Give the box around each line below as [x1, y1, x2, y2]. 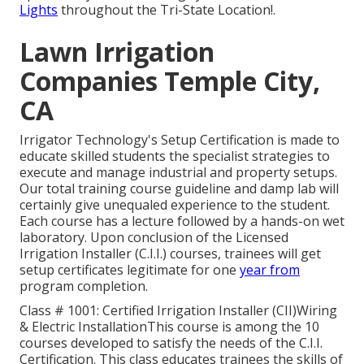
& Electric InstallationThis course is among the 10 [19, 318, 319, 336]
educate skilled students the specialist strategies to [19, 147, 330, 166]
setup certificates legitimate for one [19, 261, 240, 279]
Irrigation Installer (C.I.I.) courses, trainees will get [19, 245, 321, 263]
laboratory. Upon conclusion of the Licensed [19, 228, 288, 247]
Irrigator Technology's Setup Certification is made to [19, 131, 340, 149]
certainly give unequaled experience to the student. [19, 196, 330, 214]
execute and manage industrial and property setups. [19, 163, 337, 182]
